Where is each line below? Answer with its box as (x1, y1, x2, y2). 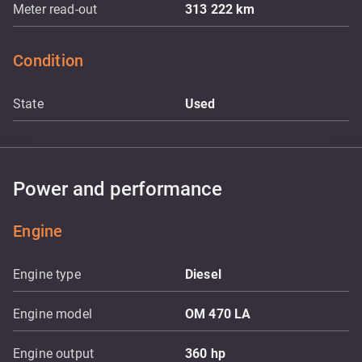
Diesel (185, 267, 221, 282)
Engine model (13, 306, 92, 322)
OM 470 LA (185, 306, 251, 322)
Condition (13, 51, 84, 70)
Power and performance (13, 178, 222, 200)
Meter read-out (13, 2, 98, 17)
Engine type (13, 267, 81, 282)
